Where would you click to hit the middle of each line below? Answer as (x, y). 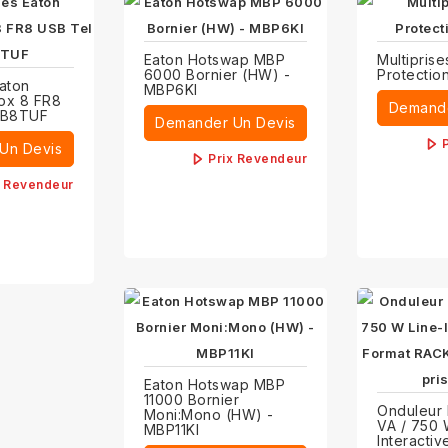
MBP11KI (171, 430)
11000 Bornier (191, 400)
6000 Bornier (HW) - (217, 75)
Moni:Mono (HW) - (208, 415)
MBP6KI (170, 90)
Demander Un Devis (225, 123)
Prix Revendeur (258, 159)
